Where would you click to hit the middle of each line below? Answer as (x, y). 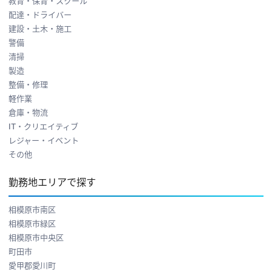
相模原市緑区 (32, 223)
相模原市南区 (32, 209)
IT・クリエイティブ (43, 126)
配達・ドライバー (40, 14)
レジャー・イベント (44, 140)
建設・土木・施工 (40, 28)
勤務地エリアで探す (52, 182)
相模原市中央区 (36, 237)
